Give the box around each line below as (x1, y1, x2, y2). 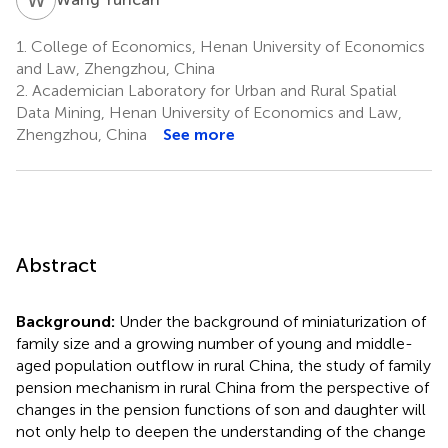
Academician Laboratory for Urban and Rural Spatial (28, 80, 397, 100)
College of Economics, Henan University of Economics (27, 36, 425, 56)
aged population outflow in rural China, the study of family (16, 355, 431, 375)
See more (163, 124, 235, 144)
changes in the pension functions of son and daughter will (16, 399, 426, 419)
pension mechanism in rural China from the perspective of (16, 377, 429, 397)
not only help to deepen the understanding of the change (16, 421, 426, 441)
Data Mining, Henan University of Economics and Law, (16, 102, 402, 122)
